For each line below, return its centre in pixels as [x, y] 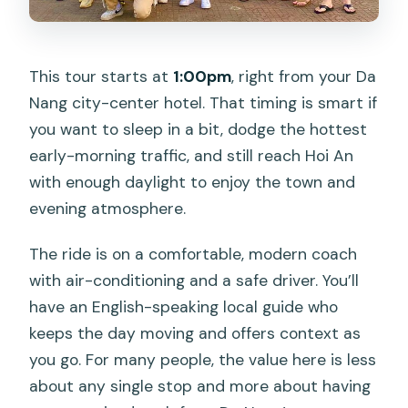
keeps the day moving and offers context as [195, 334]
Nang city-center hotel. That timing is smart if [204, 103]
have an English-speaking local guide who [184, 307]
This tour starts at [102, 77]
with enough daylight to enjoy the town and [193, 183]
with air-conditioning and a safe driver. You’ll [194, 281]
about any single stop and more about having [200, 387]
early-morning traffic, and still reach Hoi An [192, 156]
